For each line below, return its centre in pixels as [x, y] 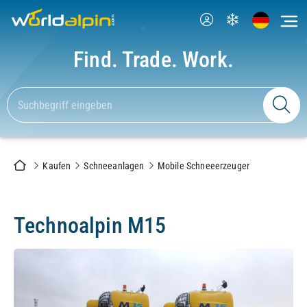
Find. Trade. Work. [153, 60]
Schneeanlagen [114, 166]
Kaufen [57, 166]
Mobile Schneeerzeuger [204, 166]
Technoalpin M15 [90, 225]
